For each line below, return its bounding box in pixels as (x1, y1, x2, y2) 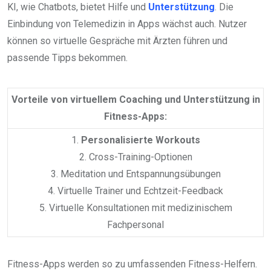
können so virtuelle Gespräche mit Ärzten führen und (7, 34, 227, 47)
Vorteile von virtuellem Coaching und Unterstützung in (11, 93, 260, 105)
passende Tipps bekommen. (7, 51, 128, 64)
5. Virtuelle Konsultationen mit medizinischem (39, 201, 232, 214)
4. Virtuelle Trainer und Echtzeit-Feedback (48, 184, 223, 197)
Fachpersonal (107, 218, 164, 230)
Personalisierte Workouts (80, 134, 200, 146)
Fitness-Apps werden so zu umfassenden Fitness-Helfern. (7, 258, 257, 270)
